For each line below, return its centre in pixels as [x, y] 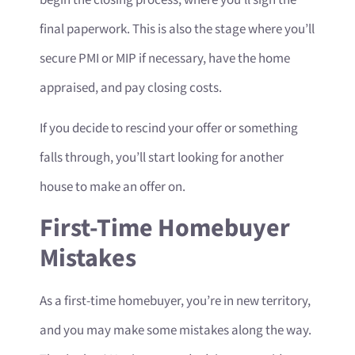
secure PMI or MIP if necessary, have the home [165, 58]
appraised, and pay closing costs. [131, 88]
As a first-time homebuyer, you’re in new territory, [175, 301]
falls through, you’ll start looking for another [162, 158]
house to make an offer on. [114, 187]
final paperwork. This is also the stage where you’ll [177, 29]
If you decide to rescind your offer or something [169, 129]
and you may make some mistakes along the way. [176, 330]
